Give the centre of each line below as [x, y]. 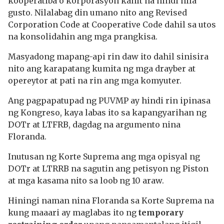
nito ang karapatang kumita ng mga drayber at [102, 68]
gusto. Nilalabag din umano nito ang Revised [97, 12]
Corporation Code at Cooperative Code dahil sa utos [112, 24]
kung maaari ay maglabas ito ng [73, 212]
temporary [161, 212]
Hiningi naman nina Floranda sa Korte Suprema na [111, 200]
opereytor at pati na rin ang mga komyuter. [95, 80]
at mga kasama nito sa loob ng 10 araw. [86, 180]
